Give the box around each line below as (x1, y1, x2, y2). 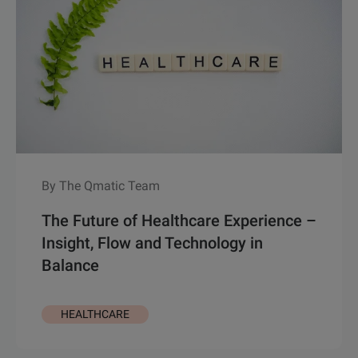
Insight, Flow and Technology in (42, 233, 263, 253)
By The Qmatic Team (42, 178, 160, 194)
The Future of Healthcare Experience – (42, 211, 316, 231)
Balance (42, 256, 99, 276)
